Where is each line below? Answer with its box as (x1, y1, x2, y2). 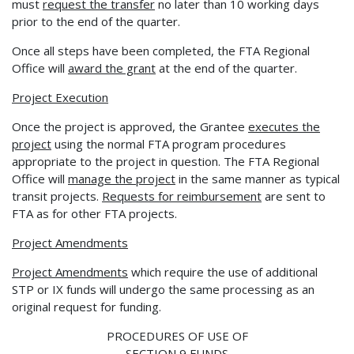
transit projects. (12, 187, 102, 204)
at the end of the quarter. (156, 59, 297, 76)
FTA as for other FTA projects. (12, 205, 177, 221)
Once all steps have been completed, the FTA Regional (12, 42, 310, 58)
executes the (248, 118, 320, 134)
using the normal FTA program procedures (51, 135, 286, 152)
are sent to (262, 187, 326, 204)
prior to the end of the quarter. (12, 13, 180, 29)
